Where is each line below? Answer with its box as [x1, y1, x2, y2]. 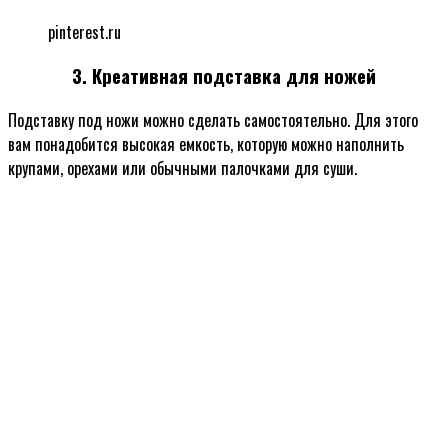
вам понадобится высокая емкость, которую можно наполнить [8, 132, 404, 157]
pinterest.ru [48, 19, 121, 44]
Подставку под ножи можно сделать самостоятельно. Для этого [8, 108, 418, 133]
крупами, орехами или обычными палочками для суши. [8, 156, 357, 181]
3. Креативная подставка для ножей [72, 62, 376, 90]
